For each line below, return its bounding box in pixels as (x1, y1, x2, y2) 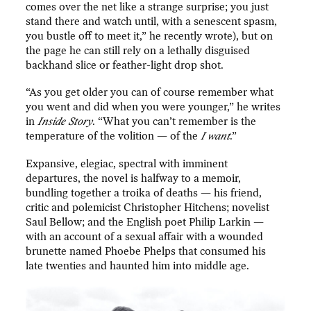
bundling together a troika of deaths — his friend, (26, 186, 262, 199)
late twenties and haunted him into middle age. (26, 259, 250, 272)
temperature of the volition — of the (26, 130, 201, 143)
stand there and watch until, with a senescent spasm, (26, 15, 278, 28)
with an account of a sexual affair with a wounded (26, 230, 264, 243)
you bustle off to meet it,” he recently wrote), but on (26, 29, 274, 42)
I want (201, 130, 230, 143)
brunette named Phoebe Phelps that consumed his (26, 244, 267, 258)
